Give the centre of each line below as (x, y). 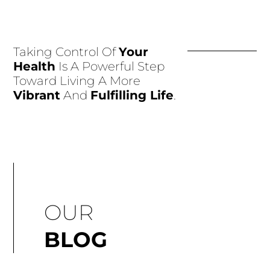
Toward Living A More (77, 80)
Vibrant (37, 95)
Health (35, 66)
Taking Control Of (66, 52)
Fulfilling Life (132, 95)
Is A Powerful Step (110, 66)
